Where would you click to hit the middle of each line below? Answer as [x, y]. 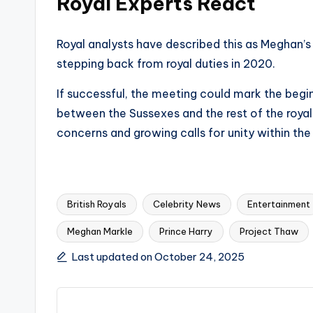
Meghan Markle [100, 232]
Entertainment [279, 204]
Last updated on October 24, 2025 [158, 257]
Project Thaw [269, 232]
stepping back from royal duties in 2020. [166, 64]
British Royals [97, 204]
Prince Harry [186, 232]
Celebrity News [187, 204]
